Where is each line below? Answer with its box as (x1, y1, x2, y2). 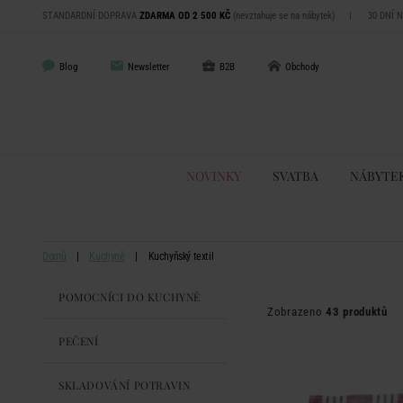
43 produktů (326, 305, 388, 318)
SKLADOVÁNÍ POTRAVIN (58, 378, 191, 392)
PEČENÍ (58, 334, 99, 348)
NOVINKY (185, 167, 241, 184)
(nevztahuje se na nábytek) (230, 10, 336, 22)
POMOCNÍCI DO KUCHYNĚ (58, 290, 201, 304)
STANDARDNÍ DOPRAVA (42, 10, 139, 22)
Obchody (285, 60, 319, 73)
